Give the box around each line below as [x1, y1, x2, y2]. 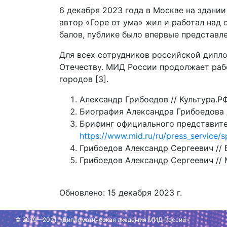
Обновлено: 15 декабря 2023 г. [59, 187, 182, 198]
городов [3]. [59, 74, 108, 84]
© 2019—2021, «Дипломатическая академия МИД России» [15, 216, 189, 224]
